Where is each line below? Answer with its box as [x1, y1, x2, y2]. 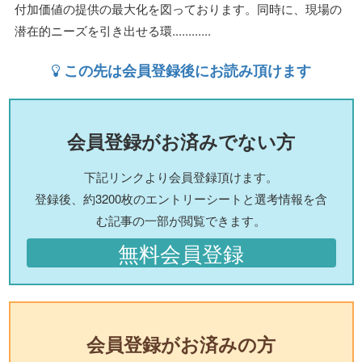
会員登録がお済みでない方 [67, 128, 295, 154]
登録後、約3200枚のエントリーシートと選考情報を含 [35, 190, 327, 208]
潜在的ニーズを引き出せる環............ [15, 21, 211, 39]
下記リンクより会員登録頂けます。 [84, 168, 278, 186]
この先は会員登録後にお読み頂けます [59, 59, 311, 81]
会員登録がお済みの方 [86, 331, 276, 358]
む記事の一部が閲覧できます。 [96, 212, 266, 229]
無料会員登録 [118, 238, 244, 268]
